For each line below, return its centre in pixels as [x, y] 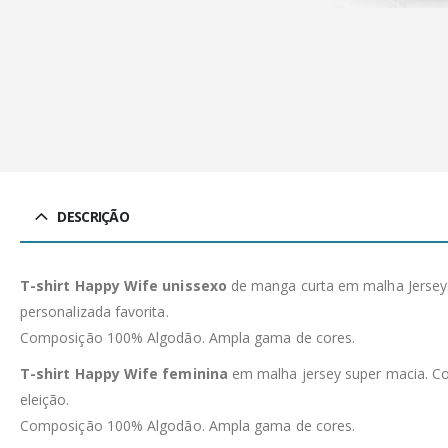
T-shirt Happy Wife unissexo [123, 285]
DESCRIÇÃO [93, 216]
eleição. [45, 399]
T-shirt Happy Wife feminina [124, 373]
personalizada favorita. [94, 311]
